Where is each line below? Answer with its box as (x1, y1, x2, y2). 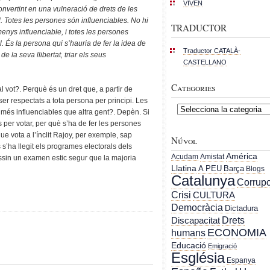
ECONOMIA (207, 227, 266, 239)
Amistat (200, 152, 224, 162)
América (226, 152, 257, 162)
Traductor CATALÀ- (183, 47, 240, 55)
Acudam (171, 152, 198, 161)
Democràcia (171, 202, 223, 213)
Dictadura (225, 204, 258, 213)
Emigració (208, 242, 237, 250)
